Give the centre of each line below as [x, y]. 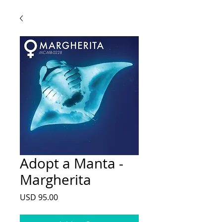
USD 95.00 [39, 197]
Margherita [55, 180]
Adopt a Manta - [72, 163]
